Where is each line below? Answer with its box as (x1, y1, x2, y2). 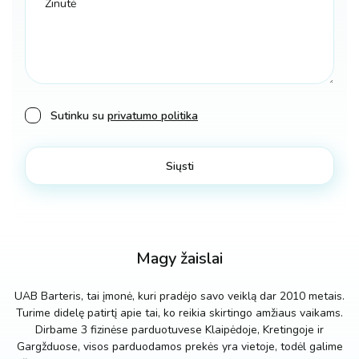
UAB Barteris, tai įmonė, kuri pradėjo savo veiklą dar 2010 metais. (14, 288, 345, 305)
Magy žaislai (136, 248, 223, 270)
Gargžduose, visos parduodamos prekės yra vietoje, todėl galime (16, 339, 343, 355)
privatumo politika (107, 108, 198, 124)
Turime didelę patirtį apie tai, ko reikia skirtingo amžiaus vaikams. (16, 305, 343, 321)
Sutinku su (50, 108, 107, 124)
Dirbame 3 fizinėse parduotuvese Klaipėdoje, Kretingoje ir (35, 322, 324, 338)
